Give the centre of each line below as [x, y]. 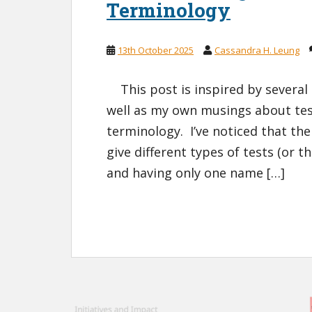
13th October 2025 [156, 50]
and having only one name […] [196, 173]
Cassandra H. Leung [257, 50]
